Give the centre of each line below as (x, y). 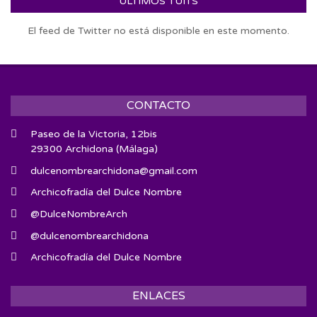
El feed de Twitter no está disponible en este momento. (158, 31)
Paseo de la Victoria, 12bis (94, 134)
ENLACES (158, 296)
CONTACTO (158, 106)
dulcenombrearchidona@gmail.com (114, 171)
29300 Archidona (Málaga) (94, 149)
